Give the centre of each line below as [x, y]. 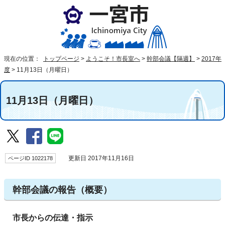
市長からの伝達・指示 [53, 217]
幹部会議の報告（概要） [62, 190]
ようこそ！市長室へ [113, 59]
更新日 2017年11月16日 [98, 158]
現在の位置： [23, 59]
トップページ [61, 59]
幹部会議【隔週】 [171, 59]
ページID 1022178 [30, 158]
